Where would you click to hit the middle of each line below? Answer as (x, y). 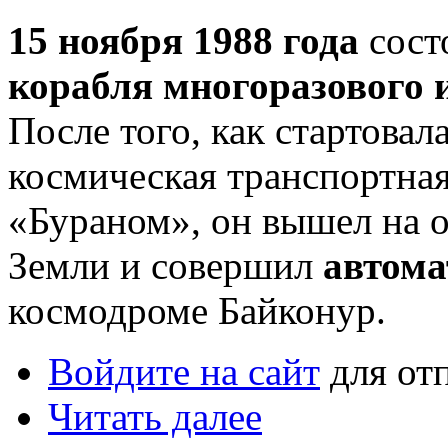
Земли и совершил (165, 265)
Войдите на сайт (184, 371)
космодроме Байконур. (202, 310)
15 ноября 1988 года (183, 40)
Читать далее (155, 416)
